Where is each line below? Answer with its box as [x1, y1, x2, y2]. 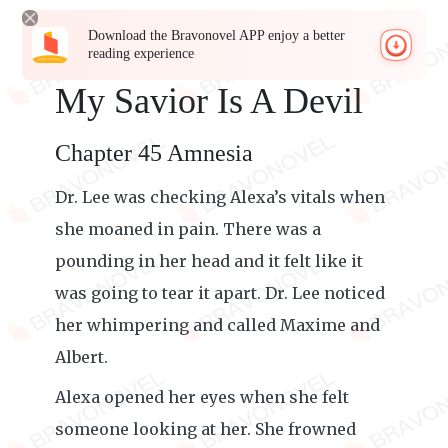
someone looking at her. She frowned [55, 419, 356, 439]
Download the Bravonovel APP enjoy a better [88, 28, 346, 43]
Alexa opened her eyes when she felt [55, 387, 349, 407]
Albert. [55, 347, 108, 367]
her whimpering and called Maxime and [55, 315, 380, 335]
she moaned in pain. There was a [55, 219, 321, 239]
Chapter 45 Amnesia [55, 140, 253, 166]
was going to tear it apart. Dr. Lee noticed [55, 283, 385, 303]
